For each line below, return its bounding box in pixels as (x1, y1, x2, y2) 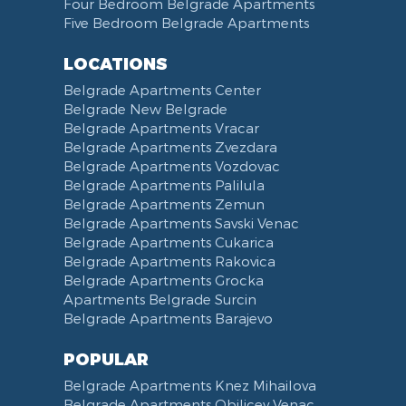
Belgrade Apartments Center (63, 82, 261, 98)
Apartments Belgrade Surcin (63, 291, 256, 307)
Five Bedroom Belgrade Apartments (63, 14, 309, 31)
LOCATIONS (63, 53, 168, 72)
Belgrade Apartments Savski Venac (63, 215, 299, 231)
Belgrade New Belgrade (63, 101, 227, 117)
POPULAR (63, 349, 149, 368)
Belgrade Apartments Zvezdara (63, 139, 277, 155)
